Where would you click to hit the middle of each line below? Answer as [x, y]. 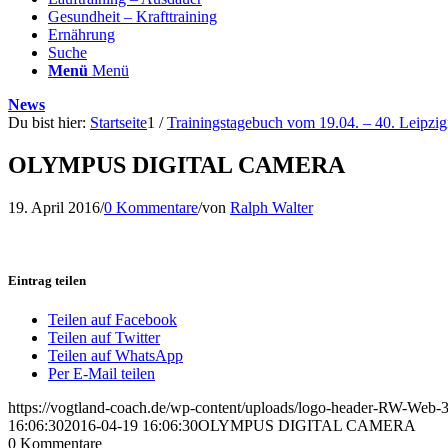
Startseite [118, 122]
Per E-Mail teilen [101, 374]
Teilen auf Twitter [104, 338]
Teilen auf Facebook [112, 320]
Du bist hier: [47, 122]
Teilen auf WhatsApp [115, 356]
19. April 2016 [54, 207]
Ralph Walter [271, 207]
